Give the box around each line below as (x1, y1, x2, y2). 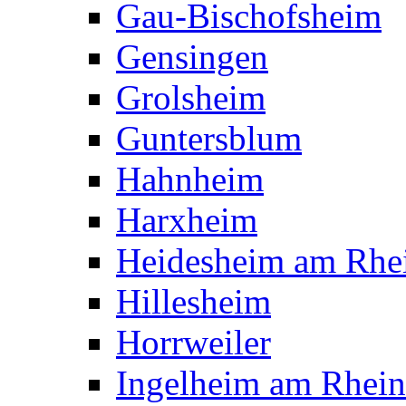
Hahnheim (116, 159, 264, 198)
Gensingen (116, 36, 268, 76)
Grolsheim (116, 77, 266, 117)
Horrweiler (116, 322, 271, 362)
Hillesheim (116, 281, 271, 321)
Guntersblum (116, 118, 302, 158)
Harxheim (116, 199, 257, 239)
